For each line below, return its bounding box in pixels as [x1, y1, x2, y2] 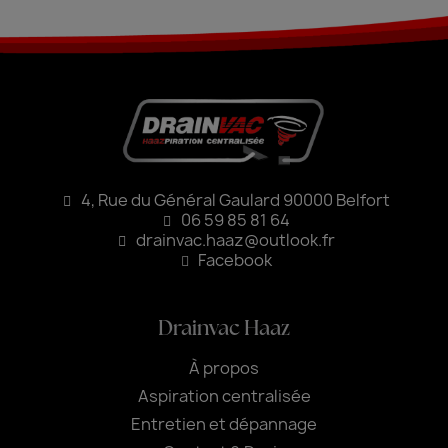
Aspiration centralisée [137, 385, 311, 408]
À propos [189, 357, 259, 380]
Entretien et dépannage [131, 413, 317, 436]
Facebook [198, 249, 273, 272]
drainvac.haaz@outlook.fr [135, 229, 335, 252]
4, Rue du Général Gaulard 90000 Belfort [80, 189, 390, 212]
